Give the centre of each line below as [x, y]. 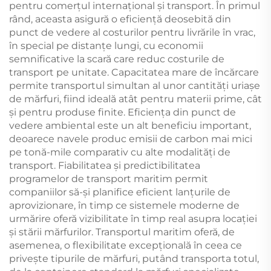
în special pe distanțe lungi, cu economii [106, 45]
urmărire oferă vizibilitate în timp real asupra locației [133, 218]
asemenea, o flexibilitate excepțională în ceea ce [126, 245]
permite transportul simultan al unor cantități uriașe [135, 85]
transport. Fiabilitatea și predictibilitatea [105, 165]
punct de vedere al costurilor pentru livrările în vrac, [132, 32]
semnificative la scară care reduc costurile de [117, 59]
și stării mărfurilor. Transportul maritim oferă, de [122, 232]
